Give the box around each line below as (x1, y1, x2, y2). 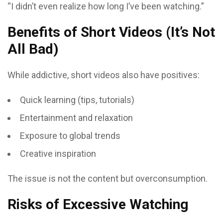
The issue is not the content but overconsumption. (7, 173, 208, 184)
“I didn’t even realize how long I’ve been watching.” (7, 1, 204, 11)
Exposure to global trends (20, 130, 120, 141)
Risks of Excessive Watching (7, 196, 188, 213)
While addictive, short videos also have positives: (7, 70, 200, 80)
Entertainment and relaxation (20, 112, 133, 123)
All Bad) (7, 41, 58, 57)
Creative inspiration (20, 148, 96, 159)
